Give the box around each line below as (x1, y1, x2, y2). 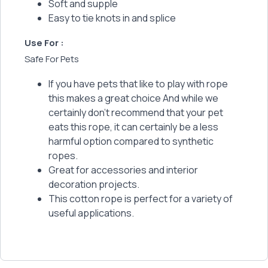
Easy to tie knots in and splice (48, 11, 176, 25)
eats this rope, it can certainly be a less (48, 120, 218, 133)
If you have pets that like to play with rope (48, 77, 228, 90)
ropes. (48, 148, 78, 162)
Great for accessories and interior (48, 163, 198, 176)
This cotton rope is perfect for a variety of (48, 191, 233, 205)
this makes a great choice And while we (48, 91, 218, 105)
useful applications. (48, 206, 134, 220)
